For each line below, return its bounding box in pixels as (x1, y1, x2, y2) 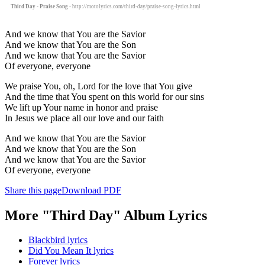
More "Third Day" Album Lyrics (5, 207, 207, 223)
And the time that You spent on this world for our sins (5, 91, 204, 102)
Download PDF (62, 185, 121, 195)
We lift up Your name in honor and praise (5, 102, 158, 112)
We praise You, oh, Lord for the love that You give (5, 80, 192, 91)
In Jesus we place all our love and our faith (5, 112, 164, 123)
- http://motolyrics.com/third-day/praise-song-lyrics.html (68, 3, 201, 9)
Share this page (5, 185, 62, 195)
